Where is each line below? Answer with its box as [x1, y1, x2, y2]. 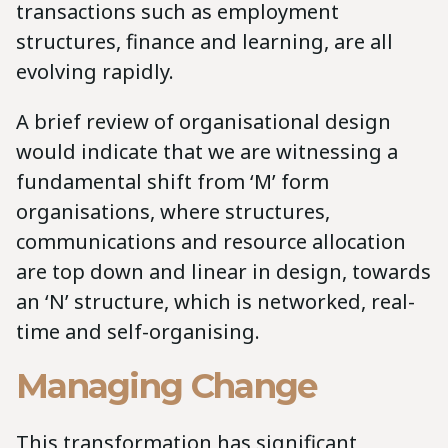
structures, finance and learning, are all [16, 28, 393, 56]
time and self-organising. [16, 318, 260, 346]
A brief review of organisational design [16, 108, 391, 136]
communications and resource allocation [16, 228, 406, 256]
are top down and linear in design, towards [16, 258, 431, 286]
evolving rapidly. [16, 58, 174, 86]
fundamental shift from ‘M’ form [16, 168, 329, 196]
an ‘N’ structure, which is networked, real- [16, 288, 415, 316]
